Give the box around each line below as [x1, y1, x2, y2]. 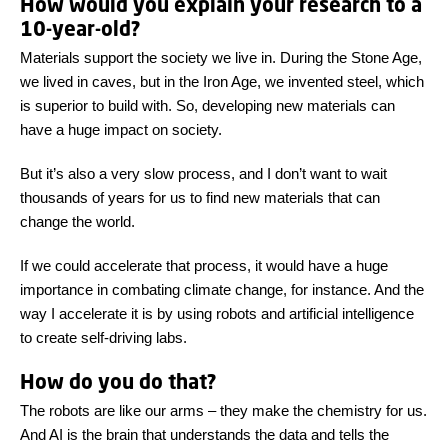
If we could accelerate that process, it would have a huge [20, 257, 388, 275]
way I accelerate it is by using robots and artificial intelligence [20, 305, 414, 323]
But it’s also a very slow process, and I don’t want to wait [20, 165, 387, 183]
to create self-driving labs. [20, 329, 187, 347]
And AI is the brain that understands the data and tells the [20, 426, 389, 444]
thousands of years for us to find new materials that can [20, 189, 380, 207]
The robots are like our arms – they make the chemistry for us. [20, 402, 427, 420]
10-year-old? [20, 16, 141, 42]
